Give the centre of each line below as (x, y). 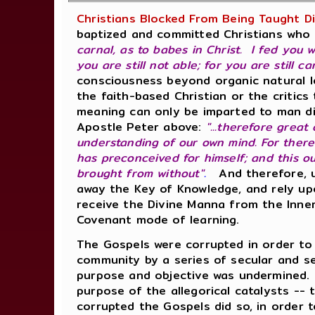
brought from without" (140, 173)
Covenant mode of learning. (160, 219)
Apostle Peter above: (141, 127)
